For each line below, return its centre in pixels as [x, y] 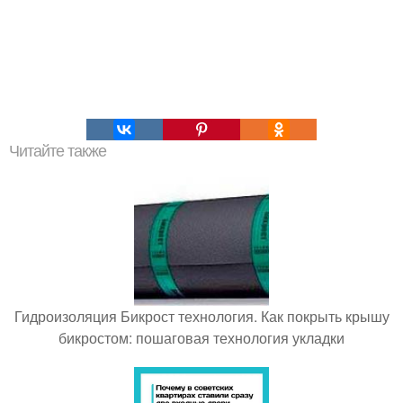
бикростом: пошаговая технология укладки [201, 337]
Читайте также [58, 151]
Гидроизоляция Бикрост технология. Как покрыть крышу [201, 316]
